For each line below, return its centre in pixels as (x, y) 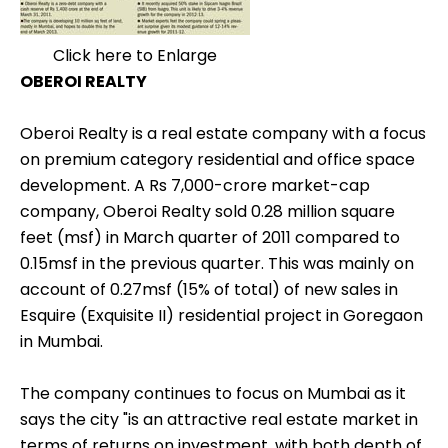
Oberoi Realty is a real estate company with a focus (223, 134)
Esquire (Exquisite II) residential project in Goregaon (221, 316)
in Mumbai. (61, 342)
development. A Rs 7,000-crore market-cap (195, 186)
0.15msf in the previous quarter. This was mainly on (217, 264)
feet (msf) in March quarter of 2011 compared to (210, 238)
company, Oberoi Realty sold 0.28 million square (207, 212)
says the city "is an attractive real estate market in (219, 420)
